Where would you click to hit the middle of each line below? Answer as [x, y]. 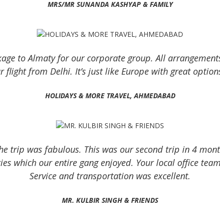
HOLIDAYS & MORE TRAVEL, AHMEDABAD [110, 95]
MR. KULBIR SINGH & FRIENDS [110, 200]
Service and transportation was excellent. [110, 176]
